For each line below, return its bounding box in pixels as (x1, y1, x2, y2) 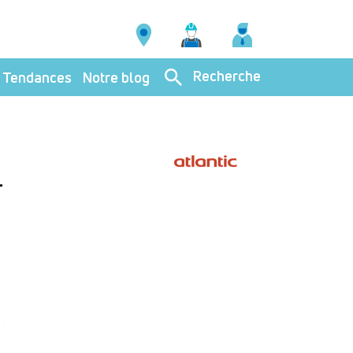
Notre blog (83, 67, 150, 87)
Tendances (2, 67, 72, 87)
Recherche (193, 65, 261, 85)
